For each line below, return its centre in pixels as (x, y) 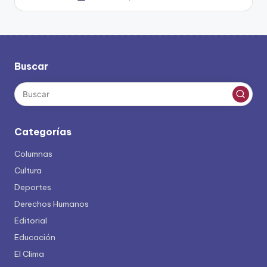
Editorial (31, 221)
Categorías (43, 132)
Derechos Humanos (52, 204)
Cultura (28, 171)
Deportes (33, 187)
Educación (35, 237)
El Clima (29, 254)
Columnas (33, 154)
